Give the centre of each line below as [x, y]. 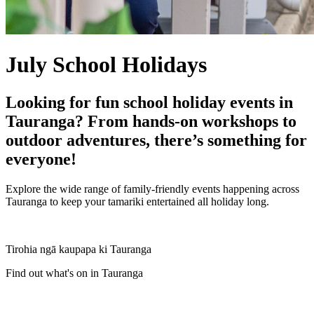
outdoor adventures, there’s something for [156, 140]
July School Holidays [106, 65]
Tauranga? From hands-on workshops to [151, 121]
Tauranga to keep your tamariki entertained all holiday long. [137, 201]
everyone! [41, 159]
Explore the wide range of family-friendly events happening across [152, 189]
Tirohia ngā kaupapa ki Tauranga [78, 249]
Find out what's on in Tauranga [74, 273]
